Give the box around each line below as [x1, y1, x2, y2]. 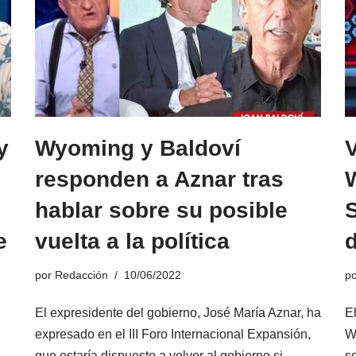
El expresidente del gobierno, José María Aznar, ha [35, 305, 321, 319]
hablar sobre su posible [35, 197, 288, 222]
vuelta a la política [35, 228, 230, 253]
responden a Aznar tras [35, 166, 284, 192]
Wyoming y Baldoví [35, 135, 241, 161]
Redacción [55, 268, 108, 281]
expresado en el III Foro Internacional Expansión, [35, 327, 311, 341]
